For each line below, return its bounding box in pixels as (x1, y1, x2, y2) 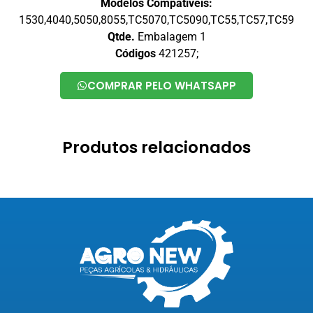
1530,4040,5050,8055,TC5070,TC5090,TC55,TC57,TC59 (19, 13, 294, 27)
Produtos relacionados (62, 136, 251, 159)
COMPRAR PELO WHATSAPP (87, 78, 236, 94)
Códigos (115, 46, 156, 60)
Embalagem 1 (134, 29, 206, 43)
